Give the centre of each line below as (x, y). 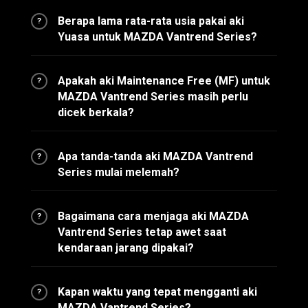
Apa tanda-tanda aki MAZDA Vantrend (155, 156)
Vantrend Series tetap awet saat (142, 232)
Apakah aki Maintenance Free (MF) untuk (164, 81)
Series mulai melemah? (119, 172)
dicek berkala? (96, 112)
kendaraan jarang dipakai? (126, 248)
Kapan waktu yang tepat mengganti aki (157, 292)
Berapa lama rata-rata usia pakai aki (151, 21)
